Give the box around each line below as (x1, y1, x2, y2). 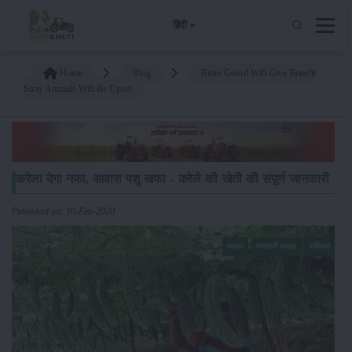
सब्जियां (309, 241, 330, 251)
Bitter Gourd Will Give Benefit (201, 67, 316, 79)
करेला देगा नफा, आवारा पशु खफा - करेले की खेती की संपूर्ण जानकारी (16, 171, 329, 185)
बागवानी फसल (256, 241, 296, 251)
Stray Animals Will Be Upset (24, 82, 131, 94)
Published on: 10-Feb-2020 (12, 205, 115, 217)
